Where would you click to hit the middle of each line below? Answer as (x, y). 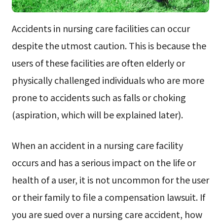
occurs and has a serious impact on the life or (104, 163)
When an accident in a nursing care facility (97, 145)
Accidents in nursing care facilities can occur (101, 28)
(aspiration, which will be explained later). (97, 115)
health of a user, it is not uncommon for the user (110, 180)
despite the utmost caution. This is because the (109, 46)
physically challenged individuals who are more (108, 80)
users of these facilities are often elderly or (98, 63)
